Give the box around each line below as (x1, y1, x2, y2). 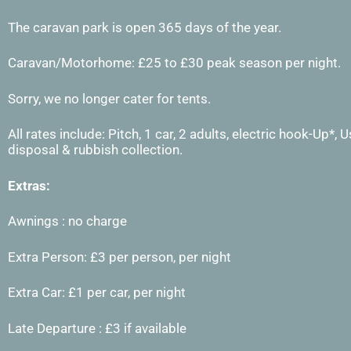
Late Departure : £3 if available (8, 320, 186, 336)
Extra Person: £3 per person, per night (8, 248, 231, 265)
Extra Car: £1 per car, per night (8, 284, 186, 300)
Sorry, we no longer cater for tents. (8, 90, 211, 107)
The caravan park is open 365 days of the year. (8, 19, 281, 35)
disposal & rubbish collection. (8, 142, 186, 157)
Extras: (8, 177, 50, 194)
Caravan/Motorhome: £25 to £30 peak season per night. (8, 55, 341, 71)
